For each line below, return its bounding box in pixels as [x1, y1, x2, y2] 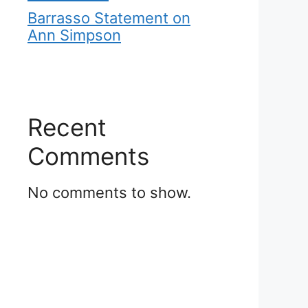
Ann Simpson [27, 25, 121, 44]
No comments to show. [27, 183, 191, 201]
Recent [27, 112, 107, 142]
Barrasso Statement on [27, 8, 190, 27]
